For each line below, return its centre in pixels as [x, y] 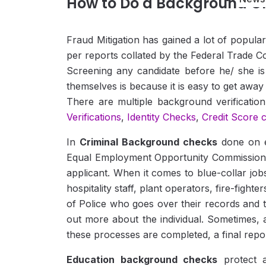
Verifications [94, 117]
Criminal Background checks [149, 142]
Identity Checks [161, 117]
